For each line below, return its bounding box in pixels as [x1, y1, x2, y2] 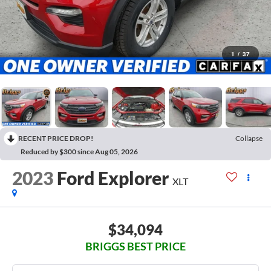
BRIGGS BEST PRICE [85, 239, 186, 253]
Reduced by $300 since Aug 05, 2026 [21, 146, 138, 156]
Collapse [235, 133, 263, 143]
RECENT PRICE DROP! [18, 133, 93, 143]
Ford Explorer [57, 166, 169, 189]
